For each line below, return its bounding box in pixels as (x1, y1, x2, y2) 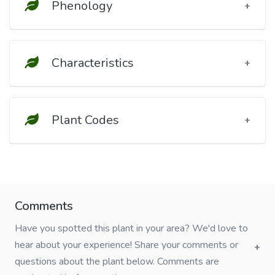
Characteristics (48, 55, 134, 71)
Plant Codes (48, 112, 119, 128)
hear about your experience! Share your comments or (15, 238, 238, 252)
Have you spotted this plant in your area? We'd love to (15, 222, 248, 235)
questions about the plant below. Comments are (15, 255, 219, 268)
